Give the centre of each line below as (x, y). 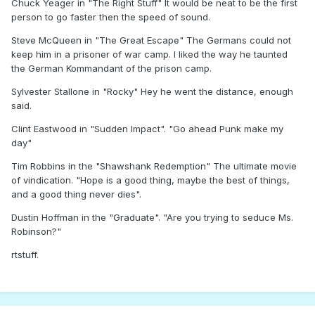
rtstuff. (25, 255)
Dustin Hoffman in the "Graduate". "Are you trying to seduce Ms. (152, 218)
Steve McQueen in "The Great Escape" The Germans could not (151, 40)
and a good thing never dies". (76, 194)
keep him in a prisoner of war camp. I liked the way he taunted (149, 54)
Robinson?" (36, 232)
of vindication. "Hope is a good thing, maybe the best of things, (150, 180)
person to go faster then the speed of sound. (111, 17)
